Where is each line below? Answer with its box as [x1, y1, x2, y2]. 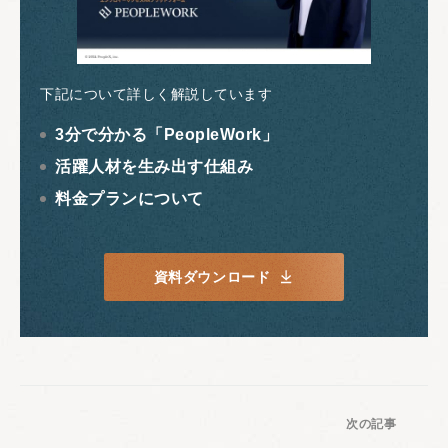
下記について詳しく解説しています [40, 86, 272, 103]
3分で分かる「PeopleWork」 [55, 126, 278, 144]
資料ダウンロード [153, 269, 271, 286]
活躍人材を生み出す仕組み [55, 158, 253, 176]
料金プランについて [55, 190, 204, 208]
